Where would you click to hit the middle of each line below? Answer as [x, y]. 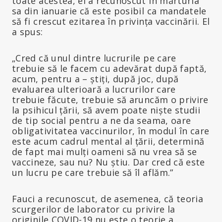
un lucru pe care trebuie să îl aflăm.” [93, 172]
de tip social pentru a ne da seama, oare [102, 120]
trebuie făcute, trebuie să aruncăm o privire [110, 99]
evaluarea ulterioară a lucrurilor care [94, 89]
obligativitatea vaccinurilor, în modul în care [111, 131]
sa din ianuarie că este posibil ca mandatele [109, 11]
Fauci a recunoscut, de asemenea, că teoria [108, 198]
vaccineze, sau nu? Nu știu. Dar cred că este [109, 162]
